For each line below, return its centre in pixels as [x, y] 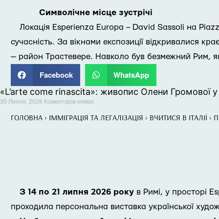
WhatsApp [131, 75]
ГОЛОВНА [27, 117]
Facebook [56, 75]
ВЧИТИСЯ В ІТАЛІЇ [178, 117]
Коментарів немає [69, 101]
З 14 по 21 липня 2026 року [77, 192]
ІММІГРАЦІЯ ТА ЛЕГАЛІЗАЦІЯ [96, 117]
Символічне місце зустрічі [96, 12]
